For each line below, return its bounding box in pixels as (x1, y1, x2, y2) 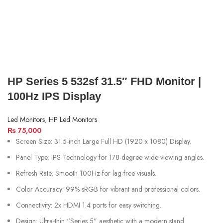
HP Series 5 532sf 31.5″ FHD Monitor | (7, 75, 201, 88)
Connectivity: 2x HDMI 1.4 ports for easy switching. (16, 200, 161, 210)
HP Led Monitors (49, 114, 97, 124)
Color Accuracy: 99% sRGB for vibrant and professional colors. (16, 184, 200, 194)
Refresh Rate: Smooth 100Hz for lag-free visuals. (16, 168, 156, 178)
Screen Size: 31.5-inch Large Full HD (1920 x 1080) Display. (16, 136, 191, 146)
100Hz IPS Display (7, 90, 101, 103)
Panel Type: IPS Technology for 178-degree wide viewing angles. (16, 152, 204, 162)
